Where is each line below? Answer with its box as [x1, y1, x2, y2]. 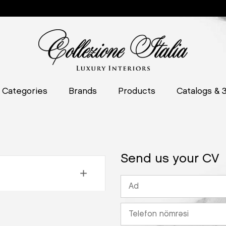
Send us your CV [120, 153, 219, 164]
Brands [68, 87, 97, 95]
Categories [2, 87, 47, 95]
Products [118, 87, 155, 95]
